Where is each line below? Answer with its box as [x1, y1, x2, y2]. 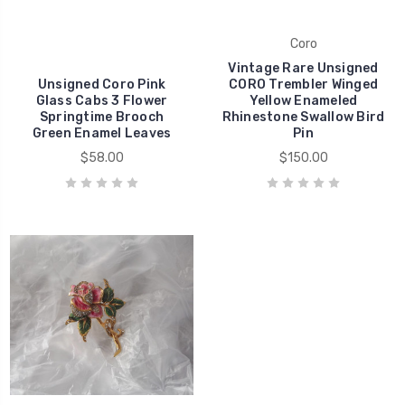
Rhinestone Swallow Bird [221, 108, 385, 125]
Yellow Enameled [249, 92, 358, 108]
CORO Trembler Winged [229, 76, 378, 92]
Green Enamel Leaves [32, 125, 172, 141]
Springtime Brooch [39, 108, 165, 125]
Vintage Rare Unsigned [228, 60, 379, 76]
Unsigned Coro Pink [37, 76, 166, 92]
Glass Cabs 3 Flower [35, 92, 168, 108]
